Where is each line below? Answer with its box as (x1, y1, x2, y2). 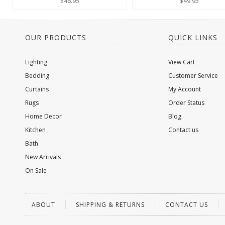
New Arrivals (25, 153, 61, 161)
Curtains (25, 85, 49, 93)
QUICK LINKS (168, 33, 217, 42)
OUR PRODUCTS (25, 33, 86, 42)
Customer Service (168, 71, 218, 80)
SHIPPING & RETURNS (76, 200, 145, 209)
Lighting (25, 58, 47, 66)
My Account (168, 85, 201, 93)
